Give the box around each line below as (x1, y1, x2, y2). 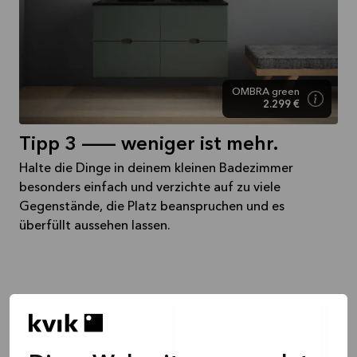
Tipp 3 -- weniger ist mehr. (19, 135, 278, 155)
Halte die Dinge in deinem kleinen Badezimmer (19, 163, 293, 176)
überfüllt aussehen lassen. (19, 220, 171, 233)
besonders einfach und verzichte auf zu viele (19, 182, 280, 195)
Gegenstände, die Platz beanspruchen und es (19, 201, 284, 214)
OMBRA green (232, 87, 300, 98)
